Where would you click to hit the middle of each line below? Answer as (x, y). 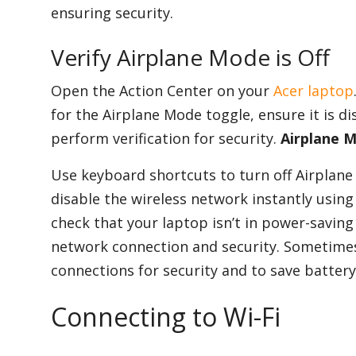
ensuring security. (112, 13)
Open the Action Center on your (162, 91)
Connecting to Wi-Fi (166, 317)
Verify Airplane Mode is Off (190, 58)
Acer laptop (313, 91)
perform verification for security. (166, 139)
